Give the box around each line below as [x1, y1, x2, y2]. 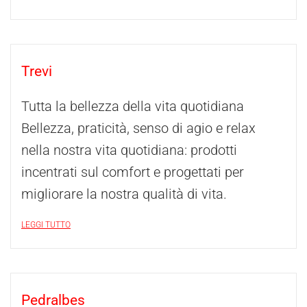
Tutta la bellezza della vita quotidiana [21, 98, 244, 114]
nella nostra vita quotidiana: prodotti [21, 142, 237, 158]
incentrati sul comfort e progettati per [21, 164, 244, 180]
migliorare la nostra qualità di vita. [21, 186, 227, 202]
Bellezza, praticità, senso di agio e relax [21, 120, 256, 136]
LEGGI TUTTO [21, 220, 71, 230]
